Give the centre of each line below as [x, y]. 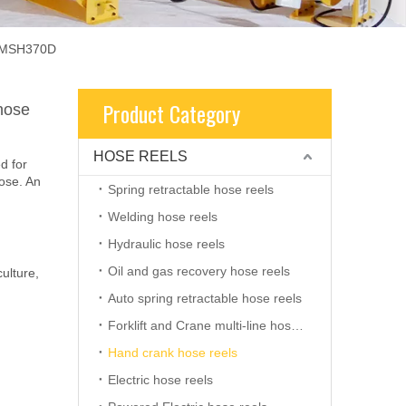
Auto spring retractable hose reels [205, 298]
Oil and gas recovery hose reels [199, 271]
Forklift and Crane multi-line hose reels [297, 325]
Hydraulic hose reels [166, 243]
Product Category [171, 113]
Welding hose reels [163, 216]
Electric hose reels [160, 379]
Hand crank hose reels [173, 352]
